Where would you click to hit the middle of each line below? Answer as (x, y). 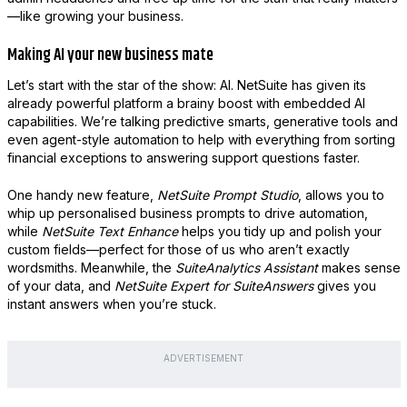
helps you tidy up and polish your (279, 231)
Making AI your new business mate (110, 55)
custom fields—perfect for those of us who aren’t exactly (178, 249)
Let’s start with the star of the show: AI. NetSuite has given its (186, 84)
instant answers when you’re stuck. (111, 303)
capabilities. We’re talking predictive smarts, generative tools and (202, 121)
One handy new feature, (82, 194)
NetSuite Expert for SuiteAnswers (213, 285)
